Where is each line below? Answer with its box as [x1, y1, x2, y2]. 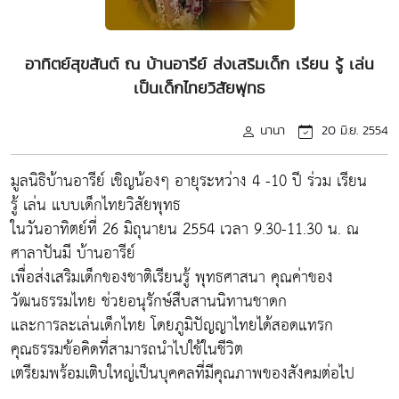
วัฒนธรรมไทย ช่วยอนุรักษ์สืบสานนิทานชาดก [11, 287, 287, 316]
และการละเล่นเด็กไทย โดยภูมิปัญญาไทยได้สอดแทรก [11, 311, 333, 340]
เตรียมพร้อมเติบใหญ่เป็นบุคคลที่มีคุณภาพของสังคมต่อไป [11, 359, 354, 388]
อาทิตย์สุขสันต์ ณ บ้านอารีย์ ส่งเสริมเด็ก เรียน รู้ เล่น [25, 53, 374, 75]
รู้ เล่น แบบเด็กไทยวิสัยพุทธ [11, 191, 181, 220]
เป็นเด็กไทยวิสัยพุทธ [134, 77, 265, 99]
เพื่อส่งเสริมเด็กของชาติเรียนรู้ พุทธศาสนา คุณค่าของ [11, 263, 333, 292]
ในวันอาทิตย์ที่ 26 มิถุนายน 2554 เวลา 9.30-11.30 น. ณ [11, 215, 359, 244]
